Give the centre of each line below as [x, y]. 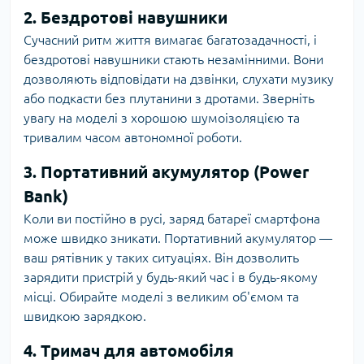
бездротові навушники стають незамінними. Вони [173, 59]
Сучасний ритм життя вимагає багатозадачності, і [170, 40]
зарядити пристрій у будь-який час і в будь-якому [171, 277]
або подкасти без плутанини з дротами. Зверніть [169, 98]
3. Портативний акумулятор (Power [166, 172]
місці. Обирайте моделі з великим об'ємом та [161, 297]
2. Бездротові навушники [126, 17]
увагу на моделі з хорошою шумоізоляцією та [162, 118]
